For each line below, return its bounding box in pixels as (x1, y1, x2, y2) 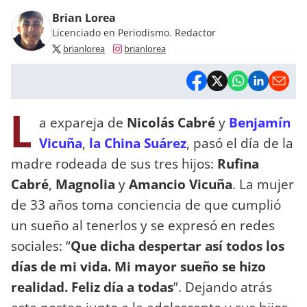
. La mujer (232, 175, 294, 194)
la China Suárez (89, 134, 186, 153)
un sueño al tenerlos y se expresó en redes (11, 216, 275, 235)
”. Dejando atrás (173, 278, 272, 297)
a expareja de (39, 113, 127, 132)
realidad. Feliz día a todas (11, 278, 173, 297)
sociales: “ (11, 236, 71, 256)
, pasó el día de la (186, 134, 293, 153)
